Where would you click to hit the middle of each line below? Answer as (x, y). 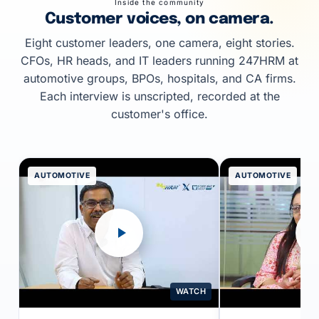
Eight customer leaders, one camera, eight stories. (159, 43)
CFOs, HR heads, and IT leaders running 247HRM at (159, 61)
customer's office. (159, 114)
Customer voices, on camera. (159, 19)
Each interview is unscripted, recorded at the (159, 96)
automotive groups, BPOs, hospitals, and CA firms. (159, 78)
